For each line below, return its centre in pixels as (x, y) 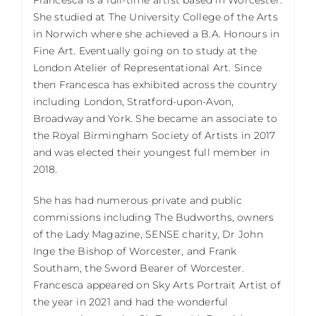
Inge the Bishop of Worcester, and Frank (135, 251)
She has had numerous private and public (138, 200)
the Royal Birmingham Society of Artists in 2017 (154, 135)
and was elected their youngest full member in (151, 152)
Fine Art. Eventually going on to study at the (145, 50)
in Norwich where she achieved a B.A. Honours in (156, 34)
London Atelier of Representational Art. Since (147, 67)
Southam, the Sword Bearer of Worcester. (139, 268)
